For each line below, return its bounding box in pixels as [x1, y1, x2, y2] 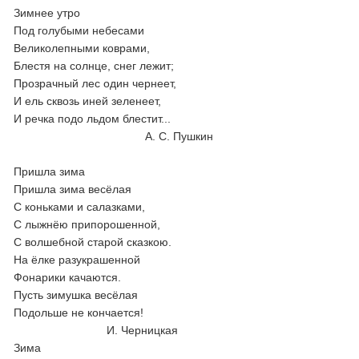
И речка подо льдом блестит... [14, 112, 171, 125]
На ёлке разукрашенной [14, 253, 141, 266]
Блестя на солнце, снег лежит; [14, 59, 175, 72]
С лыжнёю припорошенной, [14, 218, 161, 231]
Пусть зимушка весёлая [14, 288, 139, 301]
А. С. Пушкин [14, 130, 214, 143]
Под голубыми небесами [14, 24, 145, 37]
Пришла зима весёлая [14, 183, 132, 196]
